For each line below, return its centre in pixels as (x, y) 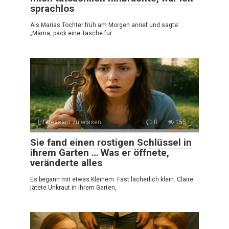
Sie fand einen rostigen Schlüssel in (111, 142)
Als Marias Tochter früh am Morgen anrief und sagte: (105, 25)
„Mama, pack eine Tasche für (71, 33)
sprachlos (52, 8)
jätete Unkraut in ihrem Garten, (73, 187)
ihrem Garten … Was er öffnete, (100, 152)
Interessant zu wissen (70, 122)
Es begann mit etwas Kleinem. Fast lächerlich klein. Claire (112, 179)
